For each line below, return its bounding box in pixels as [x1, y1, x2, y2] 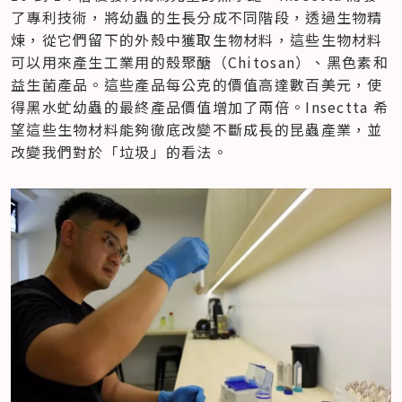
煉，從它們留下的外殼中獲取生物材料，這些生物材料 [11, 28, 383, 50]
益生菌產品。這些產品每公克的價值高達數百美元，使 [11, 73, 383, 95]
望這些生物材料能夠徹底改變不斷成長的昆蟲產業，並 [11, 118, 383, 140]
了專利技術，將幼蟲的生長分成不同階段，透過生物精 [11, 5, 383, 28]
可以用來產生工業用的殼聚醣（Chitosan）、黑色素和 [11, 50, 389, 73]
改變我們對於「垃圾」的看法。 [11, 140, 228, 162]
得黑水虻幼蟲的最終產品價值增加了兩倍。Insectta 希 [11, 95, 389, 118]
